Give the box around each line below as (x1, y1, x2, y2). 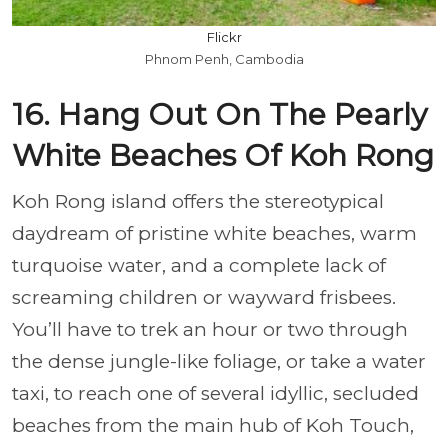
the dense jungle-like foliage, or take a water (12, 350, 426, 374)
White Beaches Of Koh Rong (12, 137, 434, 175)
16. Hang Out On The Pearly (12, 96, 427, 134)
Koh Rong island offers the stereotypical (12, 190, 384, 214)
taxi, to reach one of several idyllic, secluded (12, 382, 419, 406)
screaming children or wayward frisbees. (12, 286, 396, 310)
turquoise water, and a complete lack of (12, 254, 386, 278)
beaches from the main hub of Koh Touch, (12, 414, 414, 438)
